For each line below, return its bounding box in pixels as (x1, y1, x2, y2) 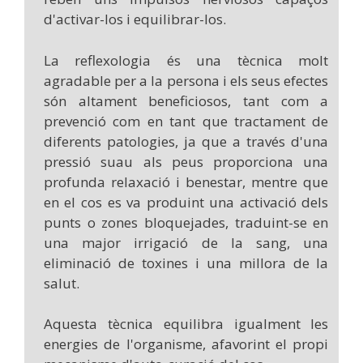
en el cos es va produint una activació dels (43, 192, 329, 211)
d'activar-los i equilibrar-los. (43, 10, 226, 29)
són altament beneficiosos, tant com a (43, 91, 329, 110)
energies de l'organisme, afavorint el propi (43, 335, 329, 354)
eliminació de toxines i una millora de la (43, 253, 329, 272)
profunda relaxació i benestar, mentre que (43, 172, 329, 191)
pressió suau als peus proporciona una (43, 152, 329, 171)
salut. (43, 273, 79, 293)
